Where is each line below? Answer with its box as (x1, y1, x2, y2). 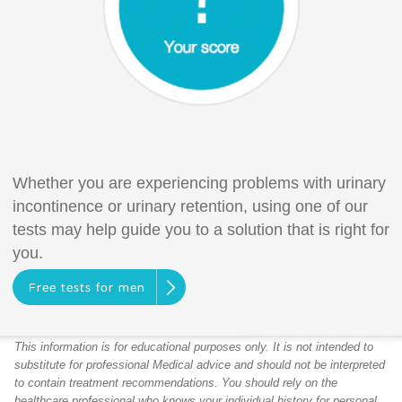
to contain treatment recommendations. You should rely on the (14, 375, 337, 389)
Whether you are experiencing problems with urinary (13, 174, 386, 193)
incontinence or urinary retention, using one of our (13, 197, 368, 216)
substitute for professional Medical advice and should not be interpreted (14, 357, 385, 371)
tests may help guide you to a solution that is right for (13, 221, 389, 240)
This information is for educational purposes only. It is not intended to (14, 339, 373, 354)
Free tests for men (28, 282, 145, 296)
